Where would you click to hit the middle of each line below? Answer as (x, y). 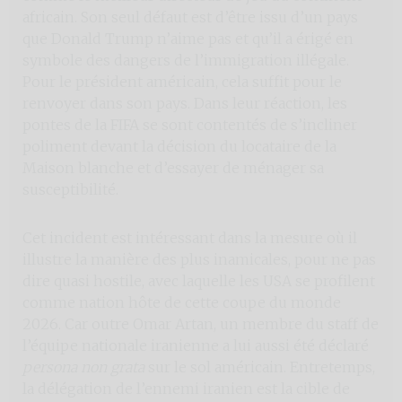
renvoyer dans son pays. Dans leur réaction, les (185, 103)
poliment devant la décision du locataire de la (179, 146)
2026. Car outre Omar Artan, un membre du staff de (201, 323)
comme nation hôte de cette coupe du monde (182, 302)
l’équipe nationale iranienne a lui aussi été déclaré (196, 345)
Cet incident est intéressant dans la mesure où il (190, 237)
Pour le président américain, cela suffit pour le (182, 81)
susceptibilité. (70, 189)
